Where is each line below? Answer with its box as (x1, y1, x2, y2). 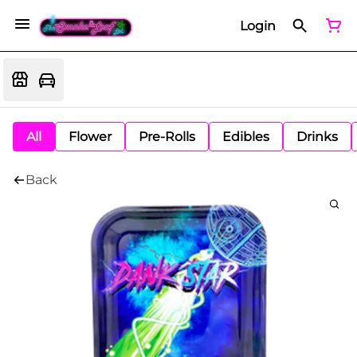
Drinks (296, 129, 338, 144)
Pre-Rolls (139, 129, 195, 144)
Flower (69, 129, 112, 144)
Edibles (222, 129, 269, 144)
